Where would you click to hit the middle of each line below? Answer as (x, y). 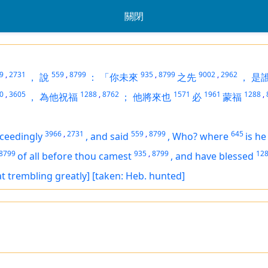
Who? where (200, 136)
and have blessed (214, 156)
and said (109, 136)
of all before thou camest (74, 156)
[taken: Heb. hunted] (138, 176)
